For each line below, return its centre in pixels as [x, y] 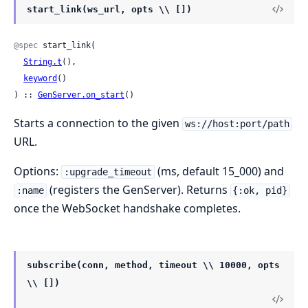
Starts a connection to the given [98, 123]
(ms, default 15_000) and [219, 171]
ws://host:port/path [237, 124]
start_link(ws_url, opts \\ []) [109, 9]
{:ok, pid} [260, 190]
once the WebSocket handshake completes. [127, 208]
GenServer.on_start [81, 95]
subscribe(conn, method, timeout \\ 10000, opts [153, 265]
